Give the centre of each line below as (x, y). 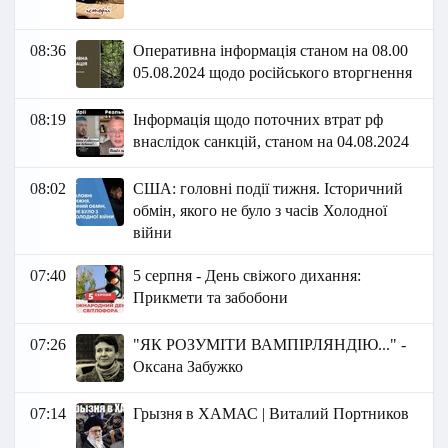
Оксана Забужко (188, 367)
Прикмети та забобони (211, 298)
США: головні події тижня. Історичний (268, 189)
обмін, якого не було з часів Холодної (260, 211)
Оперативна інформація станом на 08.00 (271, 51)
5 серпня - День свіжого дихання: (247, 276)
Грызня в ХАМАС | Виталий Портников (271, 414)
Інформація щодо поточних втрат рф (258, 120)
